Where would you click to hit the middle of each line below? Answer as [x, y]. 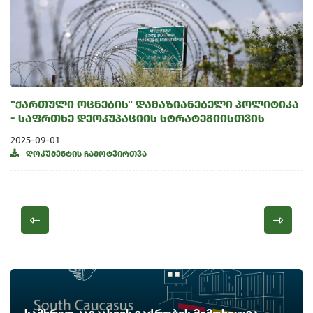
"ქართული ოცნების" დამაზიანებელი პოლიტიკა [155, 104]
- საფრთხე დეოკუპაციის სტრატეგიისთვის [138, 118]
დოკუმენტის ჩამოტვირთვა [86, 154]
